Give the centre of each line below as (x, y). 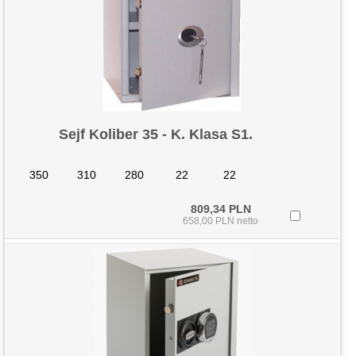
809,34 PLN (221, 209)
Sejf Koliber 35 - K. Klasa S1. (156, 134)
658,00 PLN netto (221, 221)
